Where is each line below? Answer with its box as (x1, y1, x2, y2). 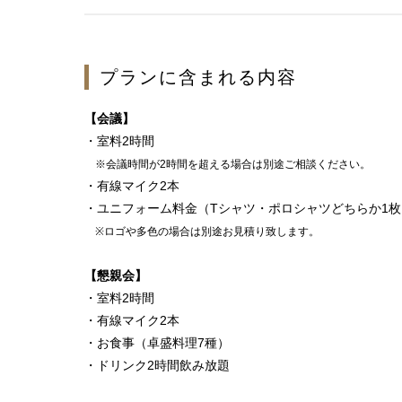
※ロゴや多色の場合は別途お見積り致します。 (84, 224, 320, 238)
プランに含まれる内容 (100, 66, 298, 87)
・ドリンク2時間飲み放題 (84, 357, 231, 372)
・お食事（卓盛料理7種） (84, 335, 231, 350)
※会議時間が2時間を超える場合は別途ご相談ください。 (84, 157, 371, 170)
